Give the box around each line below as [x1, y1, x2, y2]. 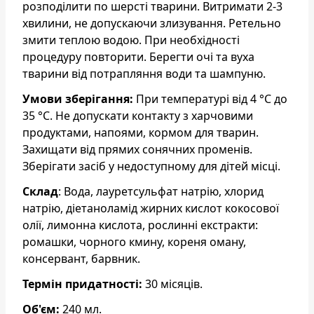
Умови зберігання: [22, 90, 133, 107]
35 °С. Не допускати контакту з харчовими [22, 107, 253, 123]
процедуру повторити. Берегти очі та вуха [22, 48, 254, 64]
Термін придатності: [22, 275, 142, 292]
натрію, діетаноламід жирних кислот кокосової [22, 200, 279, 216]
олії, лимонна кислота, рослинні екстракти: [22, 217, 258, 233]
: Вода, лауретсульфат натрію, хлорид [58, 183, 264, 199]
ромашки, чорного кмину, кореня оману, [22, 233, 246, 250]
